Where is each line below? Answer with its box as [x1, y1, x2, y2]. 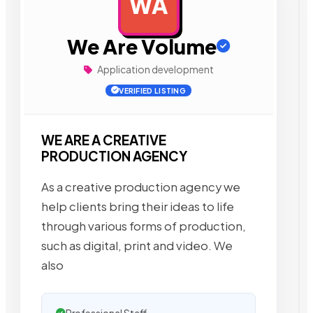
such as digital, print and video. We [41, 238, 233, 253]
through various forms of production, [41, 218, 246, 233]
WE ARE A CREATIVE [41, 132, 166, 148]
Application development [95, 63, 214, 75]
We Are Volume [67, 34, 217, 59]
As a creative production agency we [41, 179, 240, 194]
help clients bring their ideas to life [41, 198, 234, 214]
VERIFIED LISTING [119, 86, 187, 95]
